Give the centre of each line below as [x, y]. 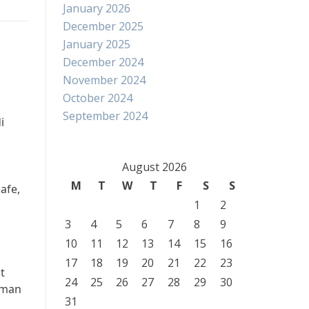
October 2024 [98, 98]
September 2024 [105, 116]
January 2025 [97, 44]
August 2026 [154, 167]
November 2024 [104, 80]
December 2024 [103, 62]
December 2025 [103, 26]
